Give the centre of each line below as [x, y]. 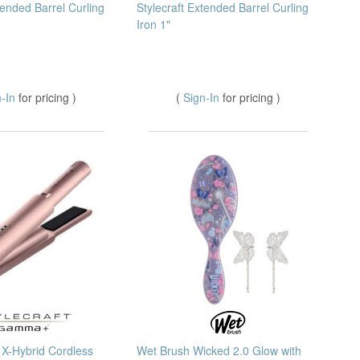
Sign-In [203, 97]
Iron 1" [153, 24]
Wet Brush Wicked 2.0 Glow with [219, 350]
